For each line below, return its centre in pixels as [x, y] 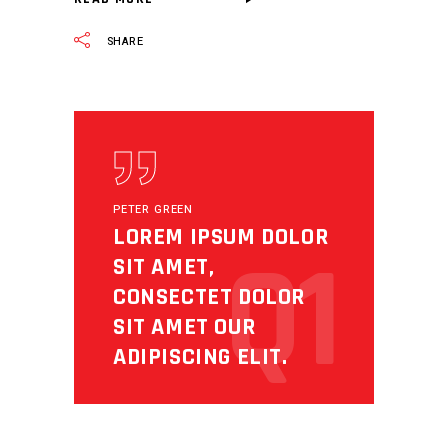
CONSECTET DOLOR [209, 296]
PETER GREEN [153, 209]
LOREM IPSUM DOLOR [221, 236]
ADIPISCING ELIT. [200, 356]
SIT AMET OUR [184, 326]
